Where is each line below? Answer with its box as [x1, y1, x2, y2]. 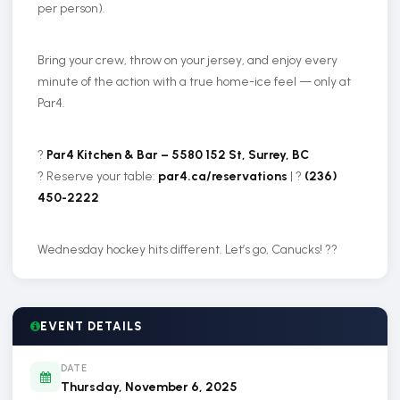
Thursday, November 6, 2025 [61, 379, 237, 395]
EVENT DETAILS [40, 320, 143, 333]
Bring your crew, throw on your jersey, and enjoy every [37, 53, 337, 68]
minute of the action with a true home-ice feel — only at [37, 74, 351, 89]
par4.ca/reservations [158, 169, 287, 184]
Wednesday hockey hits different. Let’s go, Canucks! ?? [37, 242, 337, 257]
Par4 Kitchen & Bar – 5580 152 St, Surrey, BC [46, 147, 309, 162]
